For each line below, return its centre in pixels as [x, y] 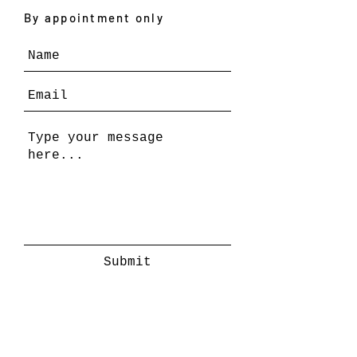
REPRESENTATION [81, 349]
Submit [127, 262]
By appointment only [94, 18]
